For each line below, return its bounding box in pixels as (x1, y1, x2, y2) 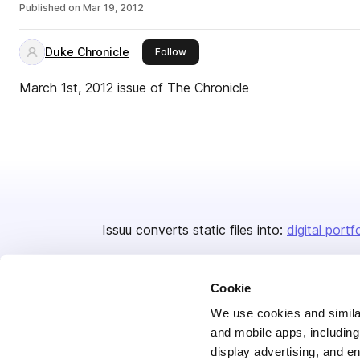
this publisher (186, 45, 250, 57)
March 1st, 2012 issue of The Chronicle (19, 80, 249, 96)
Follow (155, 46, 186, 58)
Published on (19, 2, 80, 14)
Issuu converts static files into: (102, 222, 283, 238)
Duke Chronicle (45, 45, 129, 59)
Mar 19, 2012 (83, 2, 144, 14)
